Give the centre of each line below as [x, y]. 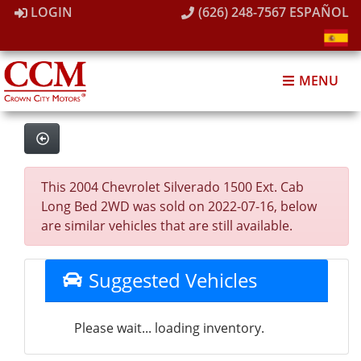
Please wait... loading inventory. [169, 328]
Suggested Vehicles [170, 280]
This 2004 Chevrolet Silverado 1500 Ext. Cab [172, 187]
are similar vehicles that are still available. [167, 226]
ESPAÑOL [319, 12]
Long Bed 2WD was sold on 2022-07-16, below [179, 206]
